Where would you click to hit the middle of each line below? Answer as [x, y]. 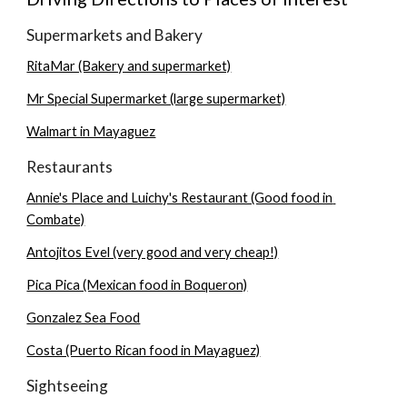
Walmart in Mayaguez [91, 131]
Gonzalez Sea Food [84, 318]
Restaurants [70, 167]
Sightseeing [68, 386]
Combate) [56, 219]
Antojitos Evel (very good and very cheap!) [153, 252]
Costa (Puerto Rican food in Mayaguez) [144, 350]
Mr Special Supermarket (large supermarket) [156, 99]
